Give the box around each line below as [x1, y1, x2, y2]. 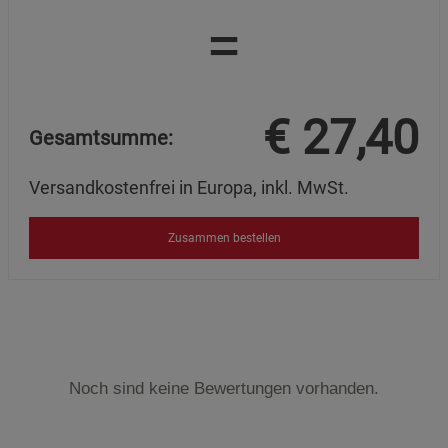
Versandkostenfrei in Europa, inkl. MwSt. [29, 176, 349, 198]
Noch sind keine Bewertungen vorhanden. [69, 379, 379, 399]
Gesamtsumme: [29, 126, 173, 151]
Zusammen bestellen [167, 230, 281, 245]
